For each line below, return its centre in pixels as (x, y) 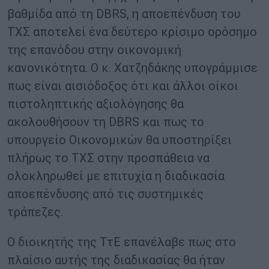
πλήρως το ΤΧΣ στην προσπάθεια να (108, 158)
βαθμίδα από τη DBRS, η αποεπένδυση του (124, 14)
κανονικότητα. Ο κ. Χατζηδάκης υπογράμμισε (132, 68)
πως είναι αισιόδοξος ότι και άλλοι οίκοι (123, 86)
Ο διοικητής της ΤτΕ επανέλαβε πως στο (122, 242)
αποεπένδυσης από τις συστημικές (105, 194)
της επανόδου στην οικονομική (94, 50)
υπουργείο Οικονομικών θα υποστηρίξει (119, 140)
